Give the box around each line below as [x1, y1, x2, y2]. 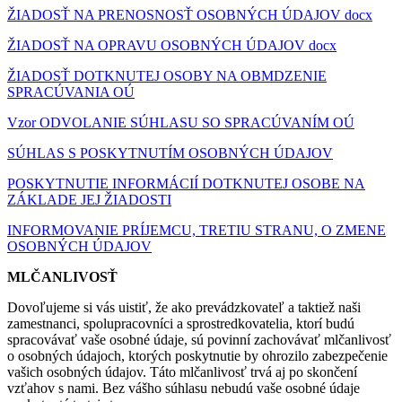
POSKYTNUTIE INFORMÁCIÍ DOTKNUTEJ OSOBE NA [7, 176, 365, 192]
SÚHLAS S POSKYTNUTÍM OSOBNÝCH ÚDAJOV [7, 145, 333, 162]
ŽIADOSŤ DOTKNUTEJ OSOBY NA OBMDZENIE [7, 68, 327, 84]
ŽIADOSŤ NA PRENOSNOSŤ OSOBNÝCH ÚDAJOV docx [7, 7, 372, 23]
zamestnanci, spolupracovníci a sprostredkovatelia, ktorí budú [7, 316, 354, 332]
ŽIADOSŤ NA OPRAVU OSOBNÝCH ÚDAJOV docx [7, 38, 336, 54]
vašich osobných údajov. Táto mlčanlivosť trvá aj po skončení [7, 364, 357, 380]
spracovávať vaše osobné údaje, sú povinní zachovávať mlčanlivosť [7, 332, 391, 348]
